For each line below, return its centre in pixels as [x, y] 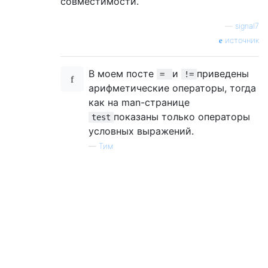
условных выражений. [141, 131]
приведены [223, 73]
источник [241, 40]
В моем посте [123, 73]
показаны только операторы [182, 116]
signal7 [247, 26]
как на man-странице [139, 102]
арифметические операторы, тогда [172, 88]
